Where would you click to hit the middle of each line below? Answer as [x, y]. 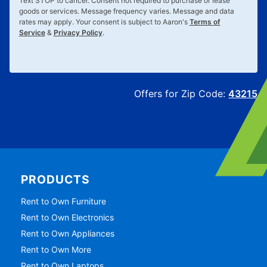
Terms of [205, 21]
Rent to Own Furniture [64, 201]
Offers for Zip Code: [181, 94]
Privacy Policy [78, 32]
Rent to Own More [56, 249]
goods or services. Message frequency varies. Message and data [126, 11]
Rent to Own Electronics [68, 217]
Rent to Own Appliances [68, 233]
